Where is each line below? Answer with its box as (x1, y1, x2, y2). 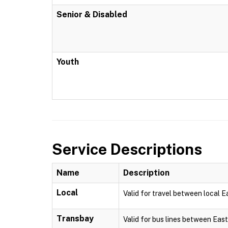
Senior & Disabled (56, 10, 127, 19)
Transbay (56, 214, 94, 223)
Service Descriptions (52, 140, 202, 158)
